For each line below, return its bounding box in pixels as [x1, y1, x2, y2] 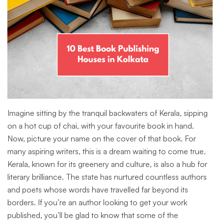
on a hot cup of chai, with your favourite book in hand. [7, 121, 194, 131]
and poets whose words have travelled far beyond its [7, 185, 188, 195]
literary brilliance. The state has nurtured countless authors [7, 172, 207, 182]
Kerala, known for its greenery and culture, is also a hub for [7, 159, 207, 169]
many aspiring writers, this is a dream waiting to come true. [7, 146, 206, 157]
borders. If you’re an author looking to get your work [7, 197, 187, 208]
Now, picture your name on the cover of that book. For [7, 134, 196, 144]
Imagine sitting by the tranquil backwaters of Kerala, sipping [7, 108, 208, 118]
